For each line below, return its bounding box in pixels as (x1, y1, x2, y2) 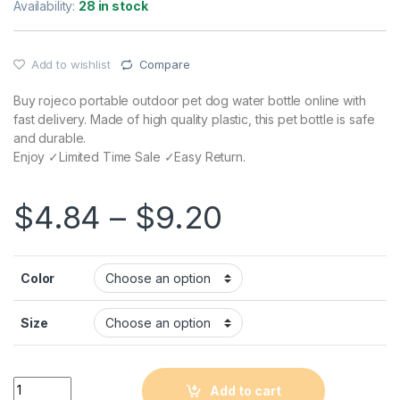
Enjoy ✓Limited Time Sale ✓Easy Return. (13, 148, 246, 164)
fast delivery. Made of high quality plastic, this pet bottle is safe (13, 111, 375, 127)
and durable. (13, 129, 87, 146)
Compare (138, 57, 190, 72)
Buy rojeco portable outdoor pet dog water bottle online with (13, 92, 366, 108)
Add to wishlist (30, 57, 111, 72)
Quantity (12, 375, 67, 391)
